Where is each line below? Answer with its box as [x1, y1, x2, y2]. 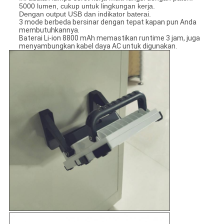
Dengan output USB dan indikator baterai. [18, 10, 151, 18]
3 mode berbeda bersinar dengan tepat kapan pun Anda [18, 18, 196, 26]
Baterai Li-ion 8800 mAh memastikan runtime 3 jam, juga [18, 34, 200, 42]
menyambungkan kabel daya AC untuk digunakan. [18, 42, 177, 50]
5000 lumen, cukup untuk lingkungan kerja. [18, 2, 155, 10]
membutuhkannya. [18, 26, 79, 34]
